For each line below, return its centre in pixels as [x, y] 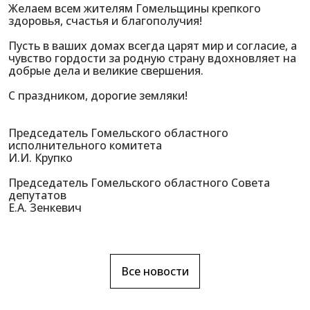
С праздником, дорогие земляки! [98, 95]
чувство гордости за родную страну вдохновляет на [152, 58]
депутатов [37, 195]
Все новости [155, 271]
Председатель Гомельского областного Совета [139, 183]
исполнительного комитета [85, 145]
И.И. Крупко [47, 158]
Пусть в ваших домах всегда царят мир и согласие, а [153, 46]
